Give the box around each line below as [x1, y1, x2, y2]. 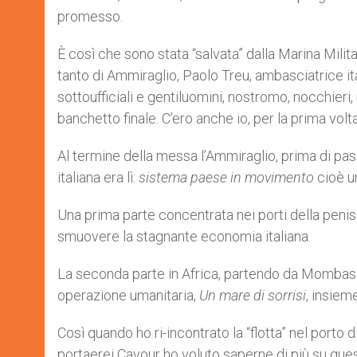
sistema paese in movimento [139, 169, 314, 186]
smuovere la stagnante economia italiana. [57, 228, 311, 245]
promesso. [57, 8, 123, 25]
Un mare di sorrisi [199, 287, 306, 304]
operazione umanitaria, [57, 287, 199, 304]
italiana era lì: [57, 169, 139, 186]
